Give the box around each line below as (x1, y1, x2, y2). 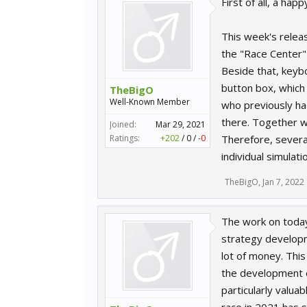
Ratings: (110, 132, 140, 144)
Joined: (110, 119, 136, 130)
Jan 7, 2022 (262, 176, 304, 188)
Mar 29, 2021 (156, 119, 206, 130)
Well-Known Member (110, 96, 190, 108)
